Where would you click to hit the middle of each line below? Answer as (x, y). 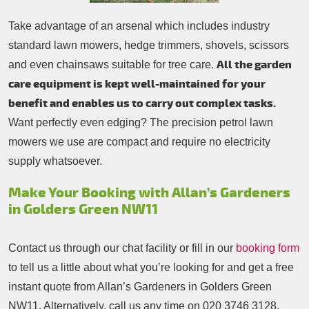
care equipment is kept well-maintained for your (137, 84)
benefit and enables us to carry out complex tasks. (142, 104)
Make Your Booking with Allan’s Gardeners (149, 193)
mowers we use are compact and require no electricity (139, 142)
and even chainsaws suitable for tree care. (112, 65)
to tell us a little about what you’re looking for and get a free (151, 268)
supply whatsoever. (55, 161)
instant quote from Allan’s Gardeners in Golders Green (140, 287)
